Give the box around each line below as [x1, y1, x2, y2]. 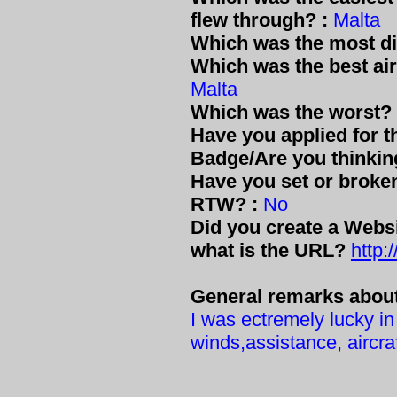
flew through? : [191, 9, 328, 31]
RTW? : [191, 193, 258, 215]
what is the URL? [191, 239, 351, 261]
